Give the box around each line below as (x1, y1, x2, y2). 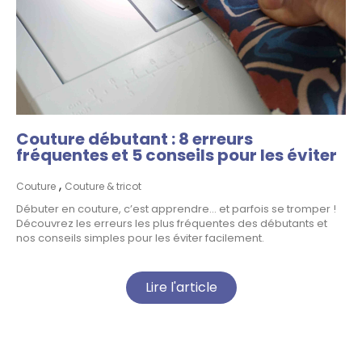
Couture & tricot (65, 179, 141, 194)
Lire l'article (145, 278, 217, 297)
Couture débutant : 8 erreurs (16, 128, 253, 151)
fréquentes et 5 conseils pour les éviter (16, 144, 337, 167)
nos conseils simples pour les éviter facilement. (16, 230, 264, 246)
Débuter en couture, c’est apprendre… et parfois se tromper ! (16, 201, 336, 217)
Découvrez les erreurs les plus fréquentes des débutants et (16, 216, 327, 232)
